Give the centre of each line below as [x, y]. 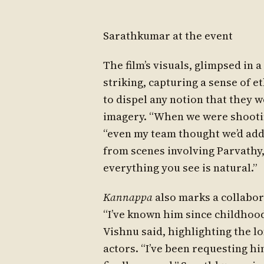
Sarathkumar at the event [168, 35]
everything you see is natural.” [180, 167]
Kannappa [128, 197]
